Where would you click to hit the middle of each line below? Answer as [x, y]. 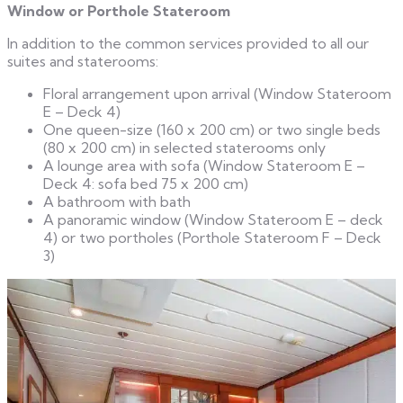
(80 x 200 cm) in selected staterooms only [184, 147]
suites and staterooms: [83, 61]
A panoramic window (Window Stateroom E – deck [213, 219]
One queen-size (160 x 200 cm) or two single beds [212, 129]
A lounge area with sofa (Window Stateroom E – [204, 165]
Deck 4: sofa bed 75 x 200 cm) [146, 183]
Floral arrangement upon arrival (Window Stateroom [217, 93]
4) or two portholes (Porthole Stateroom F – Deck [212, 237]
